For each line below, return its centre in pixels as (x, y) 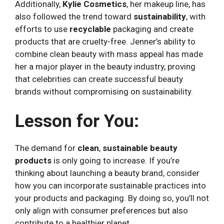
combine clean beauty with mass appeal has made (109, 54)
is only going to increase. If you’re (115, 160)
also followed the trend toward (74, 17)
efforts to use (42, 29)
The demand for (46, 148)
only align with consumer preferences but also (101, 210)
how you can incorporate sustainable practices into (110, 185)
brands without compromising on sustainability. (104, 92)
